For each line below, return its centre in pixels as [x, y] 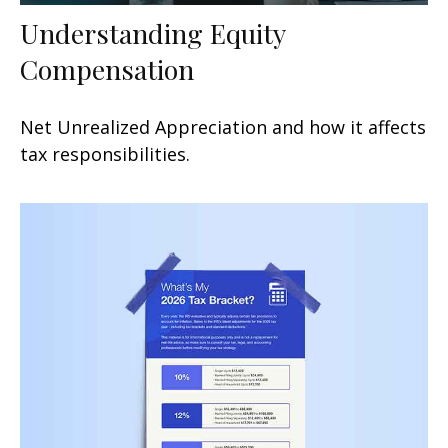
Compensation [107, 68]
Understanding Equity [152, 32]
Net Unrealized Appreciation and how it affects [223, 126]
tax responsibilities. [105, 153]
